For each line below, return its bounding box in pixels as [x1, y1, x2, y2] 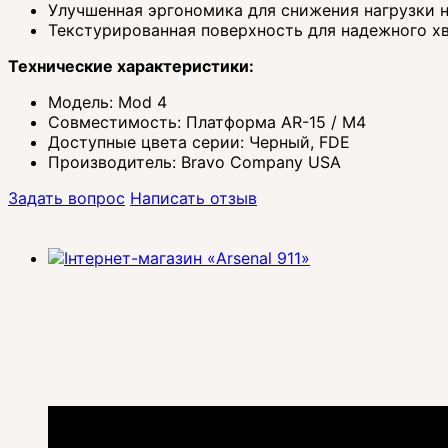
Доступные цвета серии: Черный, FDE [48, 132, 350, 153]
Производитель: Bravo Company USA [48, 152, 341, 173]
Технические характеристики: [8, 56, 254, 77]
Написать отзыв [130, 188, 257, 209]
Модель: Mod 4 [48, 92, 167, 113]
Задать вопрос [8, 188, 125, 209]
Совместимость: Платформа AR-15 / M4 [48, 112, 366, 133]
